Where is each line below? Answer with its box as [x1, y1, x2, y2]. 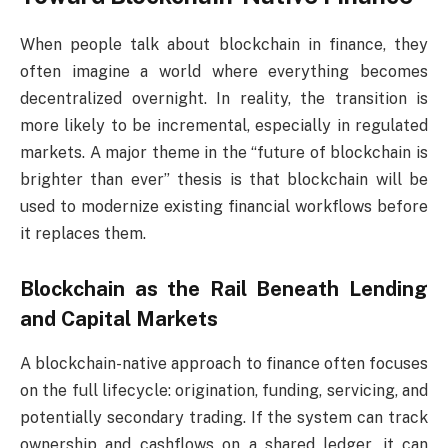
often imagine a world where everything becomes [20, 61, 428, 81]
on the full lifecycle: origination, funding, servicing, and [20, 380, 428, 400]
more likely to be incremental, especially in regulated [20, 115, 428, 135]
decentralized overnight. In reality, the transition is [20, 88, 428, 108]
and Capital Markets [20, 307, 218, 332]
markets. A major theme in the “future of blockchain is [20, 142, 428, 162]
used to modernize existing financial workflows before [20, 196, 428, 216]
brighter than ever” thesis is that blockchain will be [20, 169, 428, 189]
